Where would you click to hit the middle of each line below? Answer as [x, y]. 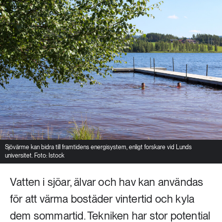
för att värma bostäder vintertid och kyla [102, 199]
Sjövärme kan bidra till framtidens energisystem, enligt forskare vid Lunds [98, 147]
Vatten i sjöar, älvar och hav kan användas [107, 182]
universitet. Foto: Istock [35, 156]
